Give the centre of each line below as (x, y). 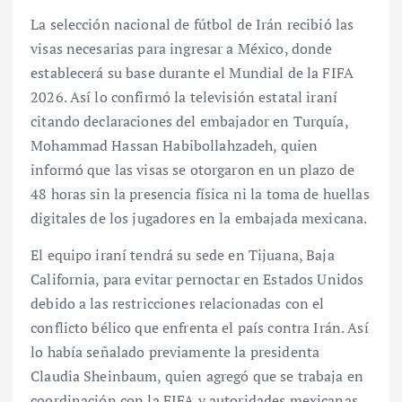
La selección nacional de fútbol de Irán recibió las (192, 25)
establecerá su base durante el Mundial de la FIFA (192, 73)
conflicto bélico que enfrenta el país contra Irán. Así (200, 328)
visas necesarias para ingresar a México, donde (182, 49)
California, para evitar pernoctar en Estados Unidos (197, 280)
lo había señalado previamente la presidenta (175, 352)
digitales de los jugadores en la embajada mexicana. (199, 218)
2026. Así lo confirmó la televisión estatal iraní (184, 97)
